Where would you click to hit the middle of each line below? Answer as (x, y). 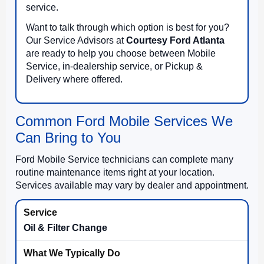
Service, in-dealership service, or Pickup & (114, 66)
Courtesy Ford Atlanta (175, 40)
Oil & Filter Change (65, 227)
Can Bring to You (68, 137)
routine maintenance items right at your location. (115, 172)
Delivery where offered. (74, 79)
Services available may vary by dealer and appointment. (132, 185)
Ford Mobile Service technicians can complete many (124, 159)
